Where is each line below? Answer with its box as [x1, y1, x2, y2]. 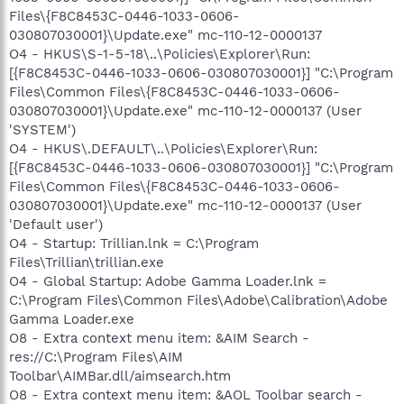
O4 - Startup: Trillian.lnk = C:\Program [9, 235, 259, 252]
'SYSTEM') [9, 122, 76, 138]
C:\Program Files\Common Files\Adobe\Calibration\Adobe [9, 292, 388, 308]
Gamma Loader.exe [9, 311, 134, 327]
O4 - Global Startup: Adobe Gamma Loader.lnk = [9, 273, 326, 289]
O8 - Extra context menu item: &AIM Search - [9, 330, 309, 346]
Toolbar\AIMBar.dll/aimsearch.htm [9, 368, 231, 384]
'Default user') [9, 216, 103, 233]
